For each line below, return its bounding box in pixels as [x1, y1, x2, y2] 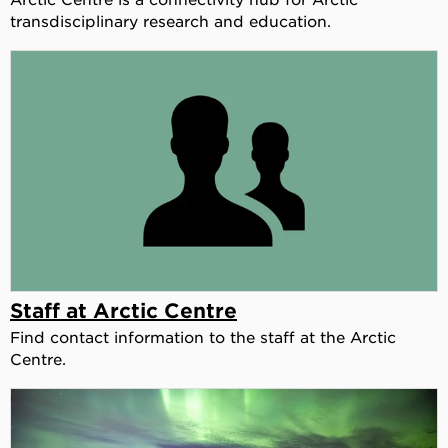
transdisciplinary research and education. [10, 10, 331, 30]
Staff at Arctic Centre [10, 297, 237, 322]
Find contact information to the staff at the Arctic [10, 326, 396, 346]
